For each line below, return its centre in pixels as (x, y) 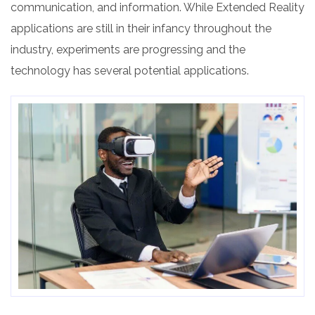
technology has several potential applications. (130, 71)
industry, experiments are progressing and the (128, 50)
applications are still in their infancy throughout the (141, 28)
